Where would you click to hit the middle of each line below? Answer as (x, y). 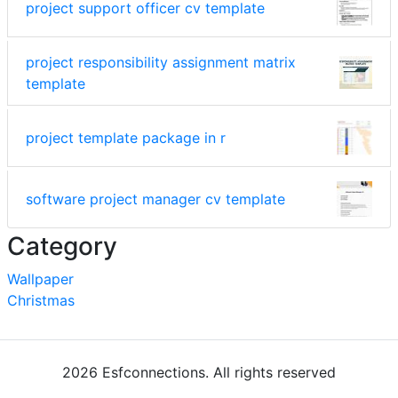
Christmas (41, 300)
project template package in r (126, 137)
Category (62, 246)
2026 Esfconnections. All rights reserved (199, 372)
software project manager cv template (155, 199)
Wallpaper (40, 279)
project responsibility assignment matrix (161, 62)
